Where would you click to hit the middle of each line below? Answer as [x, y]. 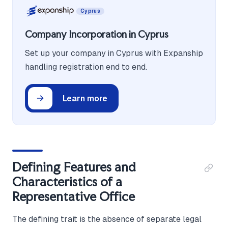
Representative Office [74, 197]
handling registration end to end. [86, 67]
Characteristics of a [67, 182]
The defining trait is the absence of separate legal [107, 219]
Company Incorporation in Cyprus [97, 35]
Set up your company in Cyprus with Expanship [114, 53]
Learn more [85, 98]
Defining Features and [74, 167]
